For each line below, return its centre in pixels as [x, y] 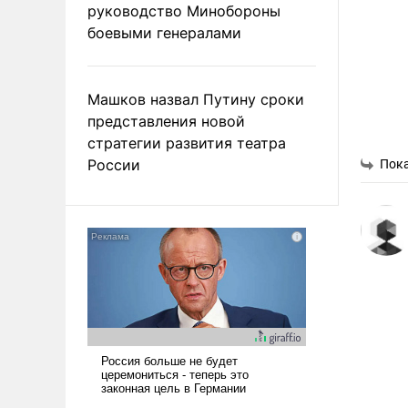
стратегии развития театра [187, 143]
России [114, 164]
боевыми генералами [164, 32]
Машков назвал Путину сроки [196, 99]
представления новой [166, 121]
